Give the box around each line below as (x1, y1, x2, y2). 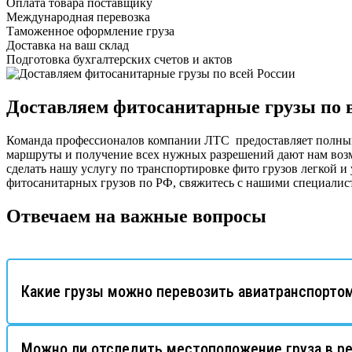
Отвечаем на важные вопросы (6, 205, 266, 226)
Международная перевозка (6, 10, 150, 24)
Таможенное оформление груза (6, 24, 174, 38)
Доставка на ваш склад (6, 38, 129, 53)
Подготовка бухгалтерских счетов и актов (6, 53, 233, 67)
